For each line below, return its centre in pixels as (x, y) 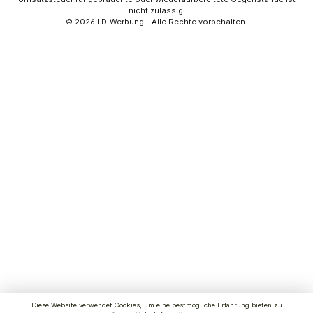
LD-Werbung (122, 22)
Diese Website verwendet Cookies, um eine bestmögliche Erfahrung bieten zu (156, 305)
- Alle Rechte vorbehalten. (197, 22)
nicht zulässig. (156, 11)
